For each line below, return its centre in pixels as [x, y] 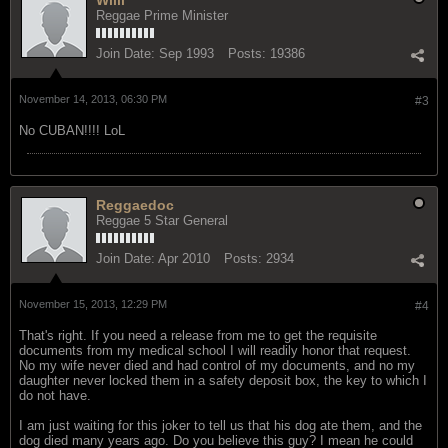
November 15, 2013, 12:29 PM [93, 303]
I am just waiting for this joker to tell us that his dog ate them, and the [220, 425]
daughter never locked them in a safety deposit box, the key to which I [223, 380]
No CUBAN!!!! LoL [72, 130]
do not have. [55, 395]
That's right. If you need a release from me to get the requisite [198, 335]
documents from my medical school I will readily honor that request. [215, 350]
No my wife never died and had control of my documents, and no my [217, 365]
